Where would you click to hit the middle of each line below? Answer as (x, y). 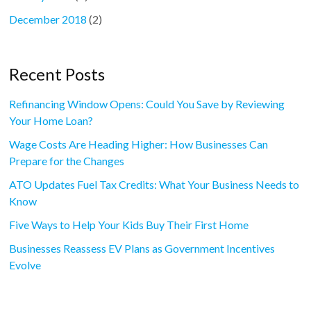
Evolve (25, 265)
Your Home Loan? (51, 121)
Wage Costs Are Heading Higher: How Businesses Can (139, 144)
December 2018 (48, 19)
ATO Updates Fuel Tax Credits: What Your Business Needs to (154, 185)
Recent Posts (57, 74)
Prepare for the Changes (67, 161)
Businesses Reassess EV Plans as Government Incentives (142, 249)
